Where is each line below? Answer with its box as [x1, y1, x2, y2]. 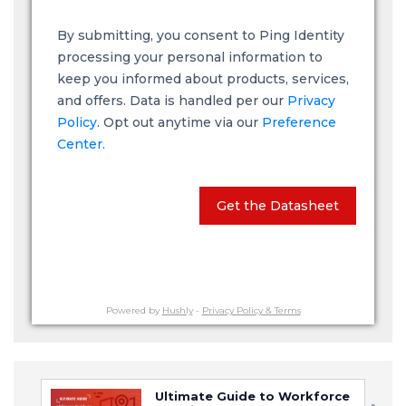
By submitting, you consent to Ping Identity [57, 27, 344, 43]
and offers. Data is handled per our [57, 92, 287, 109]
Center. [57, 136, 105, 152]
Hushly [161, 304, 193, 316]
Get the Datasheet [217, 198, 339, 214]
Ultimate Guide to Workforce [155, 389, 350, 403]
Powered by [105, 304, 162, 316]
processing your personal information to [57, 49, 323, 65]
